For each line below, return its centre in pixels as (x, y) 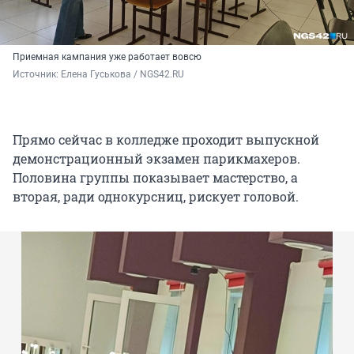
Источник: (37, 74)
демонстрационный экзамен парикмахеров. (156, 158)
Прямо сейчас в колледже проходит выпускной (166, 139)
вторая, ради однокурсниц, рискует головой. (156, 196)
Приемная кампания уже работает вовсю (107, 56)
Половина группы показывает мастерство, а (155, 177)
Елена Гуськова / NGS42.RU (122, 74)
